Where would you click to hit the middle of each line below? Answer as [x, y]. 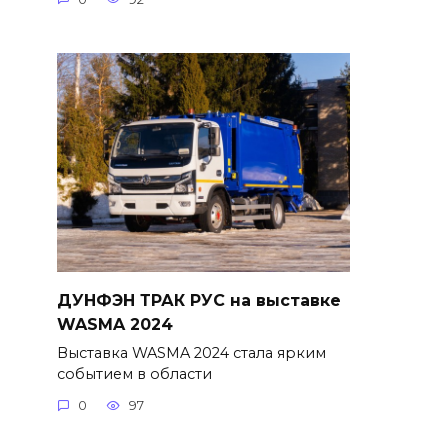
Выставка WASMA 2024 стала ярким [191, 352]
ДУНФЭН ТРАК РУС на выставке [198, 300]
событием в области [134, 373]
